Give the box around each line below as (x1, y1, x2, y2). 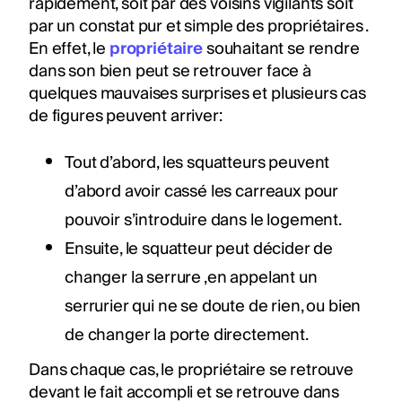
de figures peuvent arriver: (29, 101, 226, 130)
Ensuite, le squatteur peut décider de (65, 234, 334, 263)
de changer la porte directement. (65, 320, 309, 349)
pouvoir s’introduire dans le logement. (65, 205, 342, 234)
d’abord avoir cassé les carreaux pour (65, 177, 339, 205)
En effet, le (29, 34, 109, 63)
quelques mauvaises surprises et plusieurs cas (29, 79, 366, 108)
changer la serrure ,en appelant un (65, 263, 318, 292)
